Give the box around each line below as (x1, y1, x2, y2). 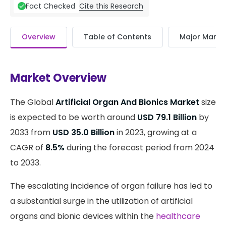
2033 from (10, 127, 52, 138)
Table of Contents (84, 32, 151, 42)
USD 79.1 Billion (137, 111, 197, 123)
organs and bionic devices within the (10, 210, 156, 222)
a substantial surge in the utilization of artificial (10, 195, 193, 207)
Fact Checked (26, 1, 75, 11)
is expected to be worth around (10, 111, 137, 123)
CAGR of (10, 142, 45, 153)
